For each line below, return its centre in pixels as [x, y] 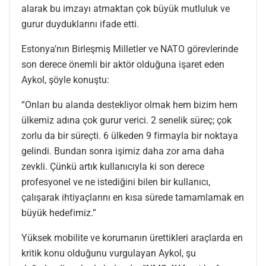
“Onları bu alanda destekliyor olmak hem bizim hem [129, 104]
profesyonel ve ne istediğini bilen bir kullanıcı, [116, 182]
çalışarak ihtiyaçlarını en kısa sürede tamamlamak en [133, 197]
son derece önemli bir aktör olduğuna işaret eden [123, 64]
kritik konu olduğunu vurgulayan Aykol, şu [109, 253]
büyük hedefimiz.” [59, 213]
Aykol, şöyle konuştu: [65, 80]
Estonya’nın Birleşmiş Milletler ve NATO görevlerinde [130, 49]
